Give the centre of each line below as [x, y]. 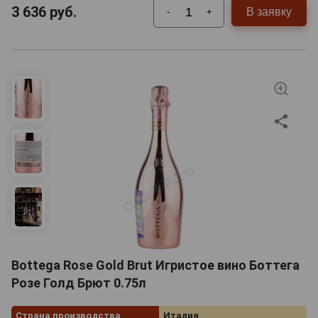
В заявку [269, 12]
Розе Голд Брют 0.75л [79, 283]
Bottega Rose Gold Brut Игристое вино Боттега [155, 265]
